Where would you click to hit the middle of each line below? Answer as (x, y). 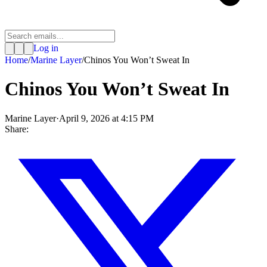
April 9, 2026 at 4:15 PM (106, 118)
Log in (46, 48)
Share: (17, 129)
